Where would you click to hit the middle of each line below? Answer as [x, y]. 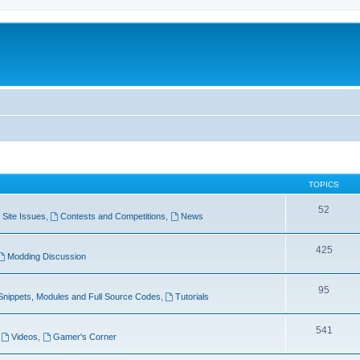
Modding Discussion [47, 256]
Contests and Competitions [113, 216]
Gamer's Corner [85, 337]
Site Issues [24, 216]
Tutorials [192, 297]
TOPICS [324, 184]
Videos [25, 337]
